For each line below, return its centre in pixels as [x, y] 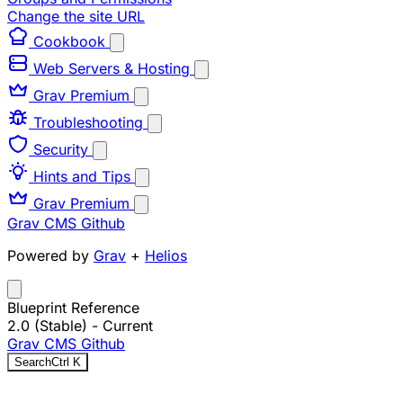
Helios [166, 255]
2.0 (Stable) [49, 326]
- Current [122, 326]
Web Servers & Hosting [112, 68]
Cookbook [69, 41]
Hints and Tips [82, 176]
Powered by [50, 255]
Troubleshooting [88, 122]
